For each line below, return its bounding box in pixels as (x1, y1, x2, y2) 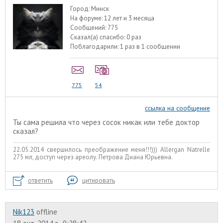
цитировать (82, 176, 115, 185)
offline (36, 207, 57, 217)
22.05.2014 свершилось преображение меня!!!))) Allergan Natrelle (13, 145, 210, 154)
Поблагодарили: (70, 42, 120, 51)
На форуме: (70, 14, 105, 23)
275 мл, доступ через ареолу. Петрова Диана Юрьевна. (13, 153, 173, 162)
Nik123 (13, 207, 34, 217)
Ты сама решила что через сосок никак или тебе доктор (13, 117, 200, 127)
